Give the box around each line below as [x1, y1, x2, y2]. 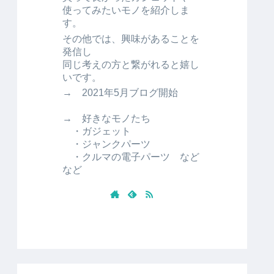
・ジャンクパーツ [62, 138, 150, 150]
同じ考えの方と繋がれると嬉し [62, 58, 199, 70]
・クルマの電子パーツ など [62, 151, 199, 163]
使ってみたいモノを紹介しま [62, 4, 190, 15]
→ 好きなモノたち [62, 113, 150, 124]
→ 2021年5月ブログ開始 [62, 87, 178, 98]
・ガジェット [62, 125, 131, 137]
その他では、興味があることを [62, 32, 199, 44]
